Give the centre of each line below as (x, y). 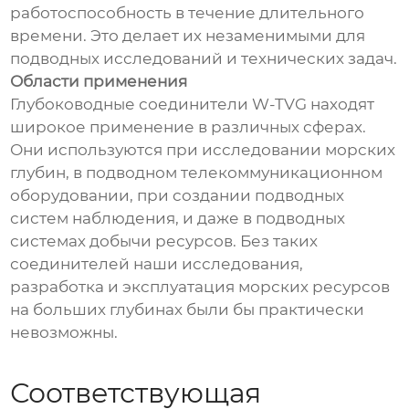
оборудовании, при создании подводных (178, 196)
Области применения (99, 82)
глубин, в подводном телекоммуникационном (197, 173)
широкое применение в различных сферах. (189, 127)
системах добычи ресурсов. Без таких (164, 241)
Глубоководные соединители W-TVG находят (193, 105)
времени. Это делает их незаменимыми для (188, 36)
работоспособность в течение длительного (188, 13)
